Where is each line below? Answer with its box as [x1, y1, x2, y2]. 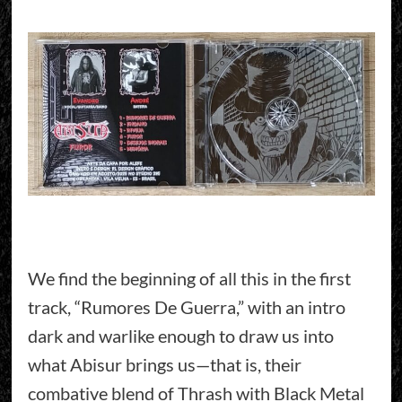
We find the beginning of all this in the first [27, 267, 351, 290]
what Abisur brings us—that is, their [27, 354, 301, 376]
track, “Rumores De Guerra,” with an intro [27, 296, 345, 319]
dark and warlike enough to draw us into [27, 325, 334, 347]
